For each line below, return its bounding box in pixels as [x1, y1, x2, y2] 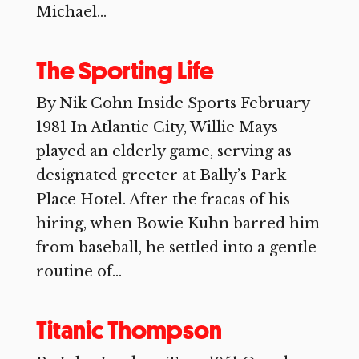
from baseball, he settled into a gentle [35, 239, 317, 256]
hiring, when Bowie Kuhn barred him [35, 215, 320, 232]
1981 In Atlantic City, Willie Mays [35, 119, 278, 136]
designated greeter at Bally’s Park [35, 167, 286, 184]
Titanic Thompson [35, 314, 222, 346]
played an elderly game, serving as [35, 143, 292, 160]
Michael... [35, 3, 107, 21]
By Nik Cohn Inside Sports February [35, 95, 309, 112]
